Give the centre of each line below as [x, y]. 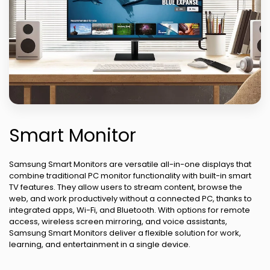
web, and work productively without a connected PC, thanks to [130, 198]
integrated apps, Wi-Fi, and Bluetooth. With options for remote [130, 210]
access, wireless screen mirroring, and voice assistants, [118, 221]
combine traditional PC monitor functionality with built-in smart [130, 175]
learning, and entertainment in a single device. [100, 244]
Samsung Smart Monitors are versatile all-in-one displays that [130, 164]
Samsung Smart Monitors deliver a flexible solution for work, [125, 233]
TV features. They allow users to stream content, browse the [126, 187]
